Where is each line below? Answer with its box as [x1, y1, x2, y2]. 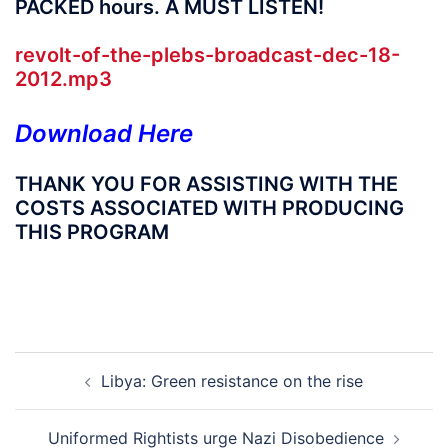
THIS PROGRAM [15, 219, 169, 244]
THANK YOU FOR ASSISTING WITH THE [15, 171, 398, 196]
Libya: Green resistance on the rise [101, 370, 363, 391]
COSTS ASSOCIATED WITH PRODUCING [15, 195, 404, 220]
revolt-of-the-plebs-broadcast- [15, 43, 322, 67]
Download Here [15, 118, 193, 148]
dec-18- [322, 43, 400, 67]
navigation [14, 377, 137, 407]
